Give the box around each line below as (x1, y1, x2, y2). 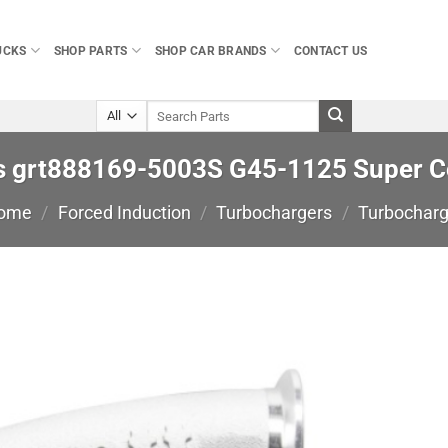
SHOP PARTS (53, 42, 128, 58)
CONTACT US (293, 42, 368, 58)
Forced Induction (57, 202, 191, 224)
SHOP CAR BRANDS (154, 42, 267, 58)
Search (145, 101, 182, 115)
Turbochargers (216, 202, 333, 224)
